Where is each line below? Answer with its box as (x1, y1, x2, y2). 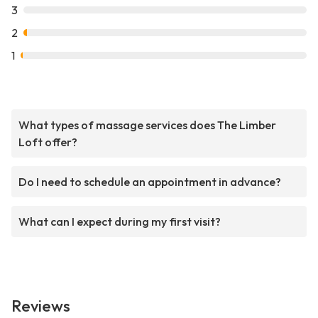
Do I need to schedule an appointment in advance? (18, 175, 281, 190)
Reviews (11, 296, 70, 317)
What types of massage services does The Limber (18, 118, 276, 133)
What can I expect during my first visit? (18, 214, 221, 229)
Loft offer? (18, 135, 77, 150)
